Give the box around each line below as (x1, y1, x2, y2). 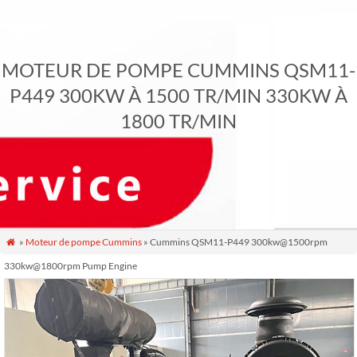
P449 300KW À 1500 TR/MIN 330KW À (10, 84, 347, 107)
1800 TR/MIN (120, 109, 237, 132)
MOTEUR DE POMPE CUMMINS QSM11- (2, 58, 355, 81)
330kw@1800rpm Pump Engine (4, 260, 137, 272)
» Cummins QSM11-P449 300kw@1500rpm (143, 236, 328, 248)
